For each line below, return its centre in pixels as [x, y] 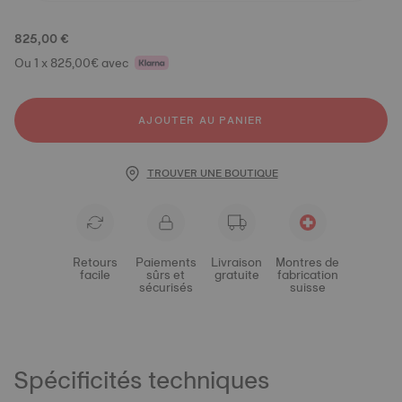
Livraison [236, 262]
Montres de [307, 262]
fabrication [307, 275]
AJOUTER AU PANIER [201, 120]
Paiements [166, 262]
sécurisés [166, 287]
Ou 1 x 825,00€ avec [71, 62]
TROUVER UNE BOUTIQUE [212, 173]
